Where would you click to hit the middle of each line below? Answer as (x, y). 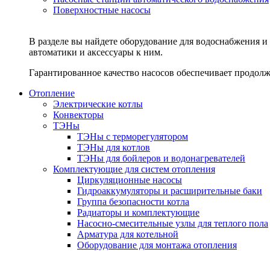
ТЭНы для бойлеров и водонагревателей (161, 158)
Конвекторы (78, 115)
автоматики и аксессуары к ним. (96, 52)
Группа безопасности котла (133, 202)
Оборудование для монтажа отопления (157, 245)
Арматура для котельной (128, 234)
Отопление (52, 93)
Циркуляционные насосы (130, 180)
